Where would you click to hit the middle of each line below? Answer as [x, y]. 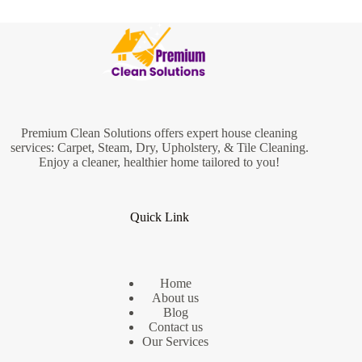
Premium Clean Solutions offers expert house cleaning [160, 133]
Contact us [175, 327]
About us [176, 298]
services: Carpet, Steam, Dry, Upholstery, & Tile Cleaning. [159, 147]
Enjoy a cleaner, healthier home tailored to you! [160, 162]
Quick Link [159, 217]
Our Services [176, 342]
